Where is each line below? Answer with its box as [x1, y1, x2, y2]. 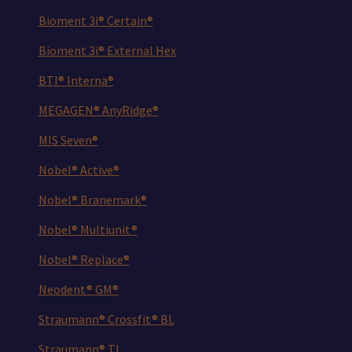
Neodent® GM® [38, 281, 119, 298]
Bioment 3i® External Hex [38, 42, 176, 59]
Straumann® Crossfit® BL [38, 311, 174, 328]
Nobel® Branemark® [38, 192, 147, 208]
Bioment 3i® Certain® [38, 13, 153, 29]
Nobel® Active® [38, 162, 119, 178]
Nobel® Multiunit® [38, 222, 137, 238]
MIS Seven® [38, 132, 98, 148]
